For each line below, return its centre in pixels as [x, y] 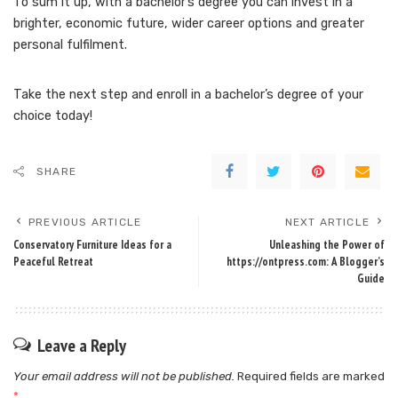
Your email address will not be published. [124, 376]
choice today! [53, 115]
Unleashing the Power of [327, 244]
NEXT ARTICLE [327, 222]
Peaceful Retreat [53, 261]
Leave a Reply [82, 345]
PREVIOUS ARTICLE [85, 222]
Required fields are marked [311, 376]
